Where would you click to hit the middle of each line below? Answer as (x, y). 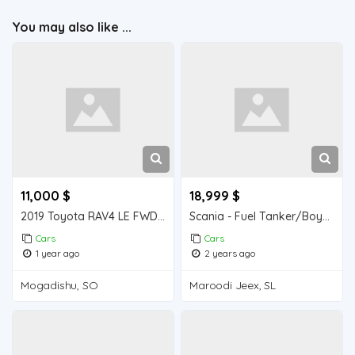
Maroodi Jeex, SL (233, 285)
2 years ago (229, 253)
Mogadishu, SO (59, 285)
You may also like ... (72, 27)
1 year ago (57, 253)
